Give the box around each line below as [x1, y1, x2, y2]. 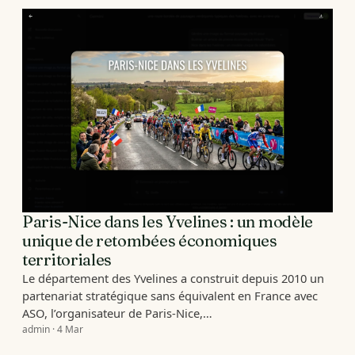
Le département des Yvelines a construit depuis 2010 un [22, 270, 324, 287]
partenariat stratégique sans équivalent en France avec [22, 288, 318, 304]
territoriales [22, 250, 113, 270]
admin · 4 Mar [22, 323, 83, 337]
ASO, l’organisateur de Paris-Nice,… [22, 305, 212, 322]
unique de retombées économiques [22, 231, 277, 251]
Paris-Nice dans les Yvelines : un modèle [22, 212, 314, 232]
